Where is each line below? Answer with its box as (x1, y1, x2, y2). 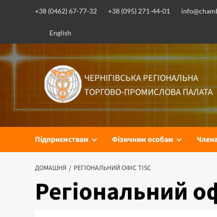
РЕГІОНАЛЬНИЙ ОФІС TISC (74, 163, 151, 173)
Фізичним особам (112, 134, 173, 145)
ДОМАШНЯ (35, 163, 66, 173)
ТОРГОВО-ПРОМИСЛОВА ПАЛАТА (84, 85, 213, 98)
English (49, 29, 72, 37)
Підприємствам (35, 134, 89, 145)
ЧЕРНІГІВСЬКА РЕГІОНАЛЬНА (84, 71, 198, 84)
